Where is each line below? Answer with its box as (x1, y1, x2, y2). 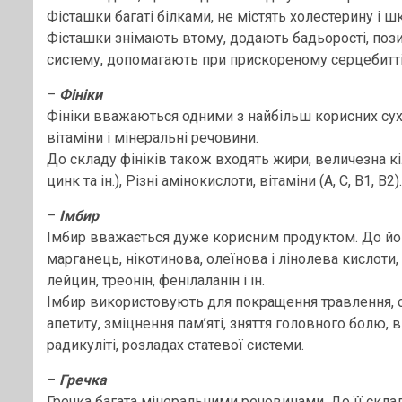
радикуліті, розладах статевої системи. (47, 336, 304, 354)
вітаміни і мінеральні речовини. (47, 129, 258, 146)
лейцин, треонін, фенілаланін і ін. (47, 272, 265, 289)
